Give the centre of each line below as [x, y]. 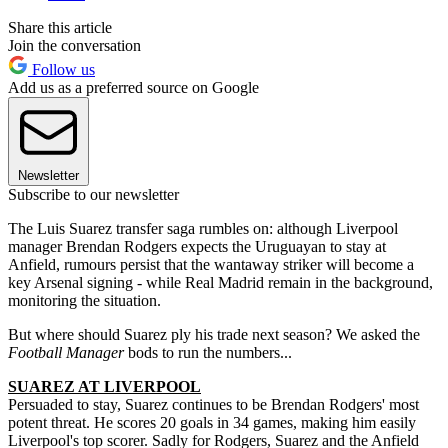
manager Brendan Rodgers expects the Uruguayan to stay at [197, 247]
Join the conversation [74, 46]
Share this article [60, 28]
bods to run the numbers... [208, 353]
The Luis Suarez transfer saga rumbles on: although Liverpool [203, 229]
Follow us [61, 70]
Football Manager [66, 353]
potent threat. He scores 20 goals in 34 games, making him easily [212, 423]
